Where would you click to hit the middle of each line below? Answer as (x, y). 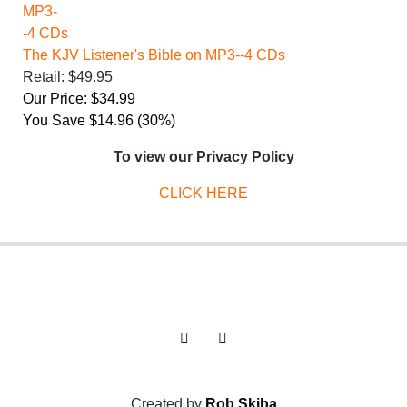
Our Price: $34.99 (79, 98)
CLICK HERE (203, 193)
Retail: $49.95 (68, 76)
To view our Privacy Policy (203, 156)
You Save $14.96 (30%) (99, 120)
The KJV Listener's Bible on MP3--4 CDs (154, 55)
